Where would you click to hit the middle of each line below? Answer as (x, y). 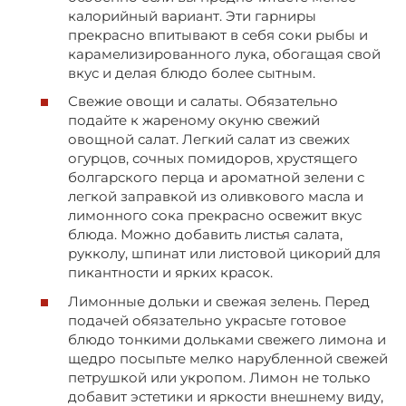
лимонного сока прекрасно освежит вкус (215, 216)
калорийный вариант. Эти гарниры (192, 15)
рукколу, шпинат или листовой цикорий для (224, 254)
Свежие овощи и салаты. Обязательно (203, 101)
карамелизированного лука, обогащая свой (224, 53)
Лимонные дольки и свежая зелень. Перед (219, 301)
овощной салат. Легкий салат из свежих (209, 140)
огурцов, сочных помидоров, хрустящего (213, 159)
